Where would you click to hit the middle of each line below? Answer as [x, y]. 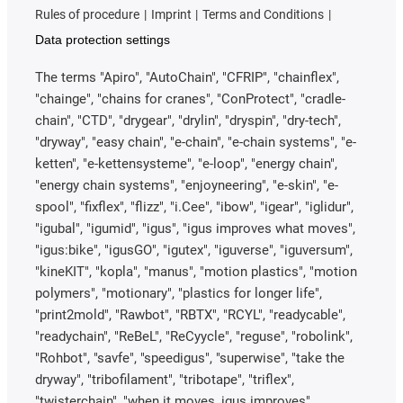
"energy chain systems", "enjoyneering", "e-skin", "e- [187, 185]
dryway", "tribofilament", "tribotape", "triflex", [165, 379]
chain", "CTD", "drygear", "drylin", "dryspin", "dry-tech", [188, 120]
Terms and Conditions [264, 14]
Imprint [171, 14]
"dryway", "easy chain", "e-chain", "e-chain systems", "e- [196, 142]
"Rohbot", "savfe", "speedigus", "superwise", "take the [190, 358]
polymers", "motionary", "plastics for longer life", [179, 293]
